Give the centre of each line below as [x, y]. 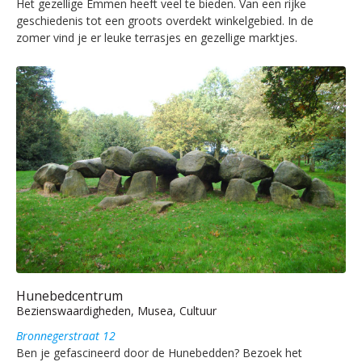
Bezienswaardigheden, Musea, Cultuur [116, 311]
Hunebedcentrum [69, 296]
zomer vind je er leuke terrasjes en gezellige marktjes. [157, 37]
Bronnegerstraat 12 [66, 336]
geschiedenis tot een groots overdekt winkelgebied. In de [165, 20]
